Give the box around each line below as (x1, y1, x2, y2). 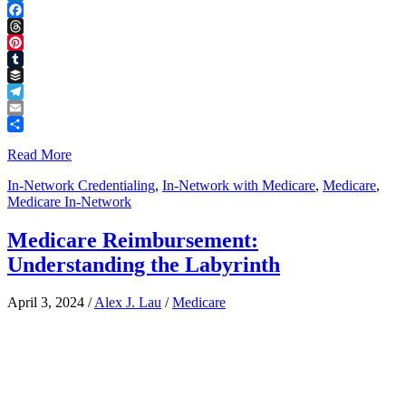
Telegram (7, 99, 61, 115)
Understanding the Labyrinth (7, 252, 280, 276)
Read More (7, 146, 72, 162)
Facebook (7, 17, 63, 34)
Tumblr (7, 66, 49, 82)
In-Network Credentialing (7, 177, 155, 193)
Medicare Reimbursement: (7, 227, 258, 252)
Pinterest (7, 50, 56, 66)
